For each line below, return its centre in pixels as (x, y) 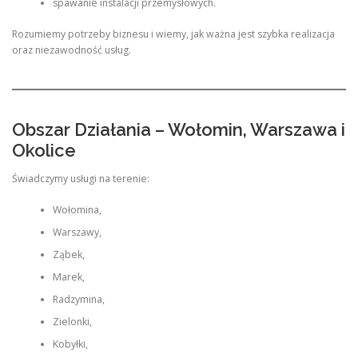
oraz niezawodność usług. (72, 50)
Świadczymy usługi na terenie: (81, 179)
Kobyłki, (70, 344)
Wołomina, (77, 209)
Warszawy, (77, 232)
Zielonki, (72, 321)
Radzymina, (78, 299)
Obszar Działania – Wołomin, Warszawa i (179, 130)
